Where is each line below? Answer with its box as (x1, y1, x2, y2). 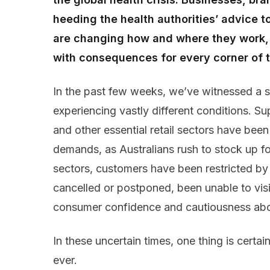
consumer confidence (53, 201, 161, 214)
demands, (53, 143, 102, 156)
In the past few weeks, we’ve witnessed (53, 85, 256, 98)
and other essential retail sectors (53, 124, 214, 137)
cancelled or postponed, (53, 181, 177, 195)
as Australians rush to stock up (102, 143, 258, 156)
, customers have (90, 162, 178, 175)
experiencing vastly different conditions (53, 104, 248, 118)
